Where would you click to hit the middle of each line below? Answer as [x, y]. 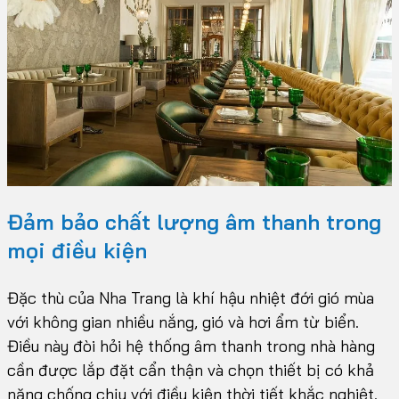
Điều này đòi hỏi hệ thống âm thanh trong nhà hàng [191, 346]
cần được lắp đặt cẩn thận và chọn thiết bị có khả [191, 370]
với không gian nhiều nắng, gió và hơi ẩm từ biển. [183, 322]
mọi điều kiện [77, 251]
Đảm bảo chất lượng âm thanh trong [194, 222]
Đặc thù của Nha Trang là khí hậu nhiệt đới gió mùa [191, 298]
